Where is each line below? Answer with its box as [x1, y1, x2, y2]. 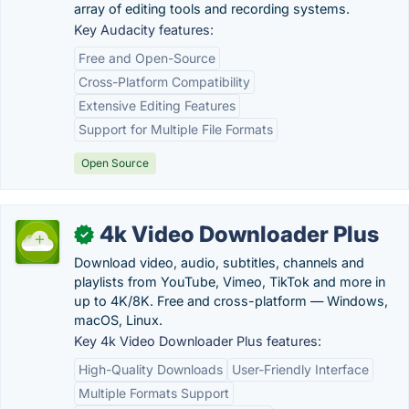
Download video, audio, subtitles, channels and [74, 255, 364, 270]
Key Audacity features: [74, 22, 214, 37]
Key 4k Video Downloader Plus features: [74, 333, 321, 349]
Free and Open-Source [79, 50, 215, 66]
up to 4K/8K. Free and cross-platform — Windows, [74, 293, 388, 309]
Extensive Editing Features [79, 98, 236, 113]
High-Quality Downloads [79, 362, 223, 377]
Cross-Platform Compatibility [79, 74, 250, 89]
